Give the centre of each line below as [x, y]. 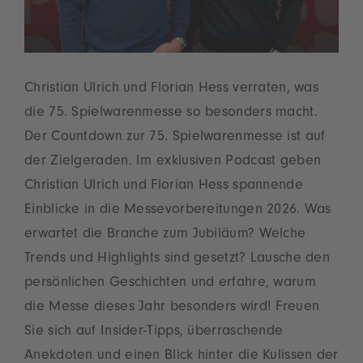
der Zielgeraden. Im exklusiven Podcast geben [173, 162]
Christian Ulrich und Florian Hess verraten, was [172, 90]
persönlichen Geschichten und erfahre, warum [170, 284]
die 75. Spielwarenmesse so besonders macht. [171, 114]
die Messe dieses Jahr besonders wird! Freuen [172, 308]
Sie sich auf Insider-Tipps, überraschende [154, 333]
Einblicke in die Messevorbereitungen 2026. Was [178, 211]
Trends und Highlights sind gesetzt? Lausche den [177, 260]
